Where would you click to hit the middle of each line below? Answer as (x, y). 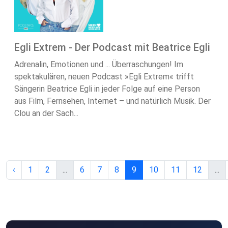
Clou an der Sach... (46, 113)
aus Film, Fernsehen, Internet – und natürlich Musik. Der (112, 101)
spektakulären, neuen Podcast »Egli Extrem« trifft (104, 77)
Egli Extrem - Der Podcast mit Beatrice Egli (112, 48)
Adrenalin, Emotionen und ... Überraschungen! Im (99, 65)
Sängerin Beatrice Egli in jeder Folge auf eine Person (107, 89)
